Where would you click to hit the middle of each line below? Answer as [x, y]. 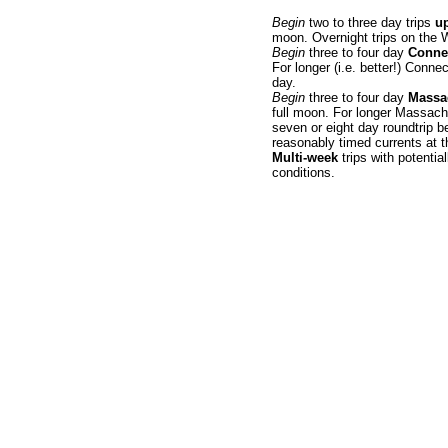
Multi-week [305, 157]
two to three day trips [370, 22]
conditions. [303, 172]
